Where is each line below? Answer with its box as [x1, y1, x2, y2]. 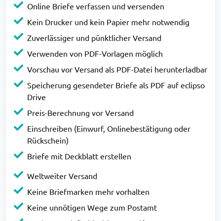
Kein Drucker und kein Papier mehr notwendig [27, 16, 189, 27]
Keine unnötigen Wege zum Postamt [27, 202, 157, 212]
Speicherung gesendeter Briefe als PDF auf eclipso [27, 79, 205, 90]
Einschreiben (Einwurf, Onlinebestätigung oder [27, 123, 190, 133]
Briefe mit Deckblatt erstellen [27, 150, 131, 161]
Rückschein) [27, 135, 69, 145]
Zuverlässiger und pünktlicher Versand [27, 32, 161, 42]
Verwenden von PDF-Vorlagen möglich [27, 48, 163, 58]
